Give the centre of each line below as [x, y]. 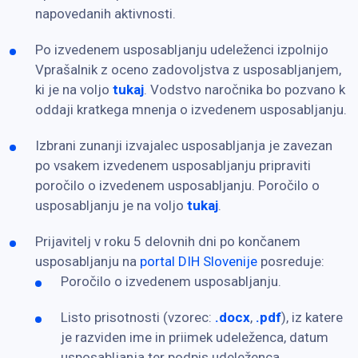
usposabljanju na [88, 261]
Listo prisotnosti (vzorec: [138, 317]
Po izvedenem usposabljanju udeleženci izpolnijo [182, 49]
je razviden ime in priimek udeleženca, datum [195, 337]
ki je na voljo [74, 89]
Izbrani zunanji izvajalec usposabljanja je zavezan [184, 145]
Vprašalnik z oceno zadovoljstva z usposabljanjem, [188, 69]
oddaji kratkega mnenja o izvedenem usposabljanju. [191, 109]
